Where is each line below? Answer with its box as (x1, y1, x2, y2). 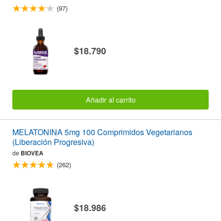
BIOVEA (21, 148, 43, 158)
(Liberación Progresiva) (12, 136, 94, 148)
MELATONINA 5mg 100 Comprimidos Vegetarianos (12, 126, 192, 138)
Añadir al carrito (85, 94, 136, 105)
